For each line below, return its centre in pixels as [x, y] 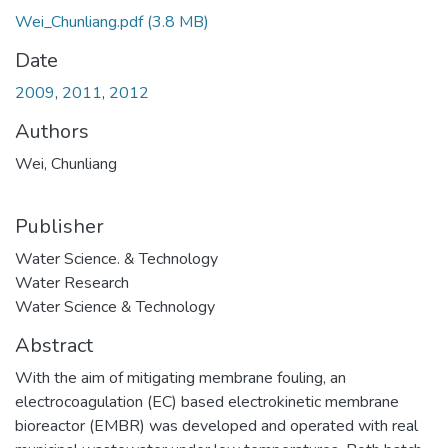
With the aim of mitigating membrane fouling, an [180, 378]
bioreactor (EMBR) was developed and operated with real [216, 426]
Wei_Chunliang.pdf [79, 22]
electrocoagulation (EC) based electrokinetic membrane [207, 402]
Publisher [59, 226]
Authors [52, 131]
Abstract [54, 345]
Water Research [72, 283]
